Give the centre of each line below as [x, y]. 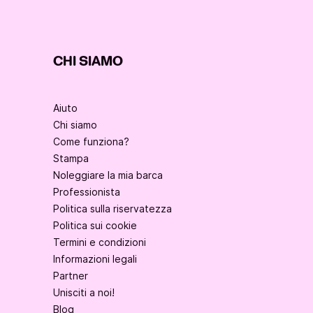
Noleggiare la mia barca [108, 175]
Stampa [71, 159]
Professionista [87, 192]
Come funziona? [91, 142]
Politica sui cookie [95, 226]
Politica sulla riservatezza [112, 209]
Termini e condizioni [100, 242]
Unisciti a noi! [84, 293]
